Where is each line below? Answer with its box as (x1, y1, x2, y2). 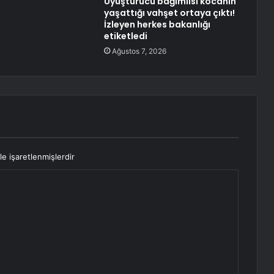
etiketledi (103, 30, 147, 43)
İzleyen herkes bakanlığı (103, 18, 210, 31)
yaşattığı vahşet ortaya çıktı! (103, 7, 235, 20)
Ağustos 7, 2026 (111, 46, 166, 56)
